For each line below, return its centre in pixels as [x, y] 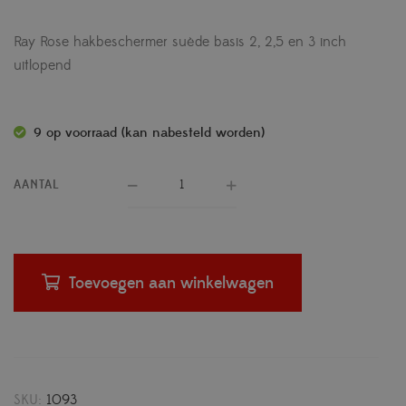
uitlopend [42, 65]
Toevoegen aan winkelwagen [171, 283]
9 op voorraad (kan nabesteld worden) [149, 132]
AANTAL [37, 184]
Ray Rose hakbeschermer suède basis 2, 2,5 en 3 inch [180, 41]
